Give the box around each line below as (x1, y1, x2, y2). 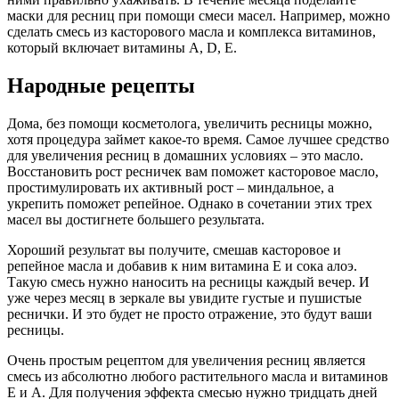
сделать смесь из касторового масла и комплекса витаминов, (7, 23, 376, 39)
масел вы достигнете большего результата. (7, 211, 265, 227)
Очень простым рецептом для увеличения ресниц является (7, 352, 365, 368)
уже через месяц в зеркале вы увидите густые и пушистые (7, 289, 362, 305)
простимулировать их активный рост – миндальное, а (7, 179, 334, 195)
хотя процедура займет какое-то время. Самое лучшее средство (7, 131, 389, 147)
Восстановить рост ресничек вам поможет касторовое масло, (7, 163, 379, 179)
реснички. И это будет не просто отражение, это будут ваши (7, 305, 372, 322)
